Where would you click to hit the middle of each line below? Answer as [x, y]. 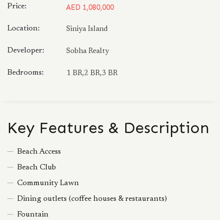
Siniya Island [87, 29]
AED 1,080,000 [90, 7]
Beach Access [39, 152]
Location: [24, 28]
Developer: [26, 51]
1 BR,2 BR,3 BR [92, 73]
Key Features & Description [108, 128]
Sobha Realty [88, 51]
